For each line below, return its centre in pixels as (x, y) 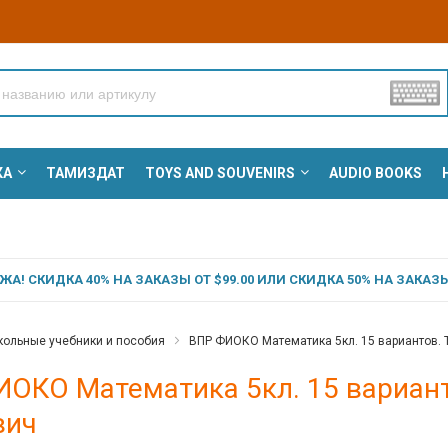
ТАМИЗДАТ (85, 173)
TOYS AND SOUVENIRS (219, 173)
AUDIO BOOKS (375, 173)
